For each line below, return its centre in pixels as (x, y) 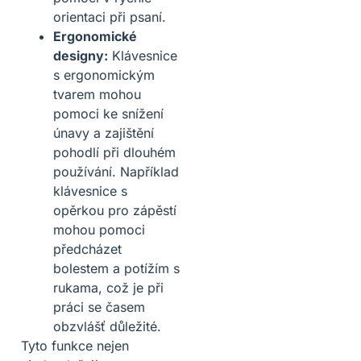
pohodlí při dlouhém (114, 152)
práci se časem (99, 307)
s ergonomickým (104, 75)
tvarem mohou (97, 94)
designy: (81, 55)
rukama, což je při (108, 287)
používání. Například (116, 171)
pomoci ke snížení (108, 113)
